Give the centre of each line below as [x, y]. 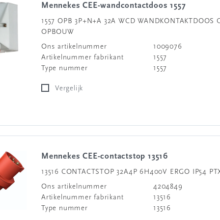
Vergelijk [71, 89]
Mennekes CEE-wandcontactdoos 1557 [117, 6]
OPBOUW [58, 32]
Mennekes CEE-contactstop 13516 [109, 156]
